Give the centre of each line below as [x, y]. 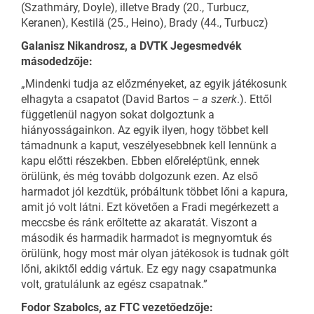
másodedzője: [57, 61]
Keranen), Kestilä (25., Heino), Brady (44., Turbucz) [145, 23]
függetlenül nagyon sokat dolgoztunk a [118, 115]
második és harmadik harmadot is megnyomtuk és [146, 238]
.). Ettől [254, 100]
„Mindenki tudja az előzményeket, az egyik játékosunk [154, 84]
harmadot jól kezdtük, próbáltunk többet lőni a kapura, [154, 192]
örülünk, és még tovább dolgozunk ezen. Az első [139, 177]
